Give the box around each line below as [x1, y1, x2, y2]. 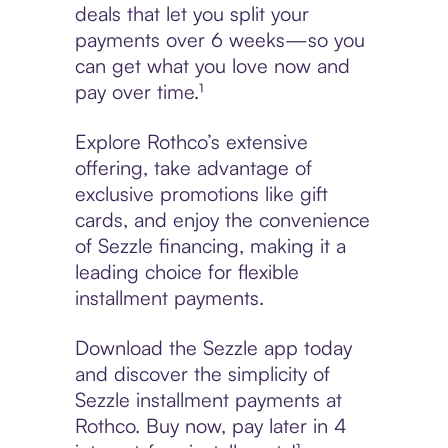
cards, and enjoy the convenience [74, 207, 370, 233]
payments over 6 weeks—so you [74, 27, 365, 53]
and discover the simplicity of [74, 361, 330, 387]
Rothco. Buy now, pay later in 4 [74, 413, 347, 439]
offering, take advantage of [74, 155, 312, 181]
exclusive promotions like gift [74, 181, 328, 207]
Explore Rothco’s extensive [74, 129, 308, 155]
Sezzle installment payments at [74, 387, 342, 413]
